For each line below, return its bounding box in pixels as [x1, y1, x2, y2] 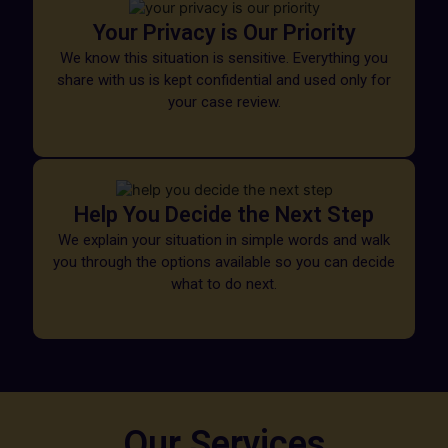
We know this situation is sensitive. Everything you [60, 49, 388, 68]
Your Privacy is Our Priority [92, 20, 356, 46]
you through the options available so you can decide [53, 252, 395, 271]
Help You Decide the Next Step [74, 201, 374, 227]
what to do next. [171, 274, 277, 293]
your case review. [167, 93, 281, 112]
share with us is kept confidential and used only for [57, 71, 391, 90]
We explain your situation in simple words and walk [58, 230, 390, 249]
